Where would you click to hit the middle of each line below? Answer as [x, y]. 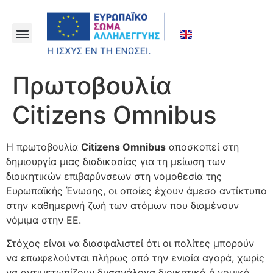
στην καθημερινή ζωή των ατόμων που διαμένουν [122, 205]
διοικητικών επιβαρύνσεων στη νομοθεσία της [114, 176]
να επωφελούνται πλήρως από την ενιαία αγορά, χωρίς [135, 258]
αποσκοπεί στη [202, 147]
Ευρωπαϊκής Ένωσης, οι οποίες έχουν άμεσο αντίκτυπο [136, 191]
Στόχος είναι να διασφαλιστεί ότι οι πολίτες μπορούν [130, 243]
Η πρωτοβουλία [44, 147]
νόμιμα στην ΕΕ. [44, 220]
